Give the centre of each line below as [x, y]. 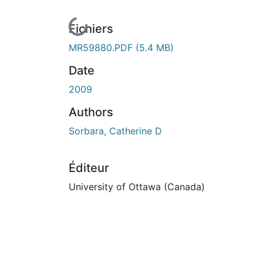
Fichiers [91, 28]
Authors [91, 112]
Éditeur [89, 168]
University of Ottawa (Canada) [137, 186]
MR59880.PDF [102, 47]
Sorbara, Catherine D [115, 131]
